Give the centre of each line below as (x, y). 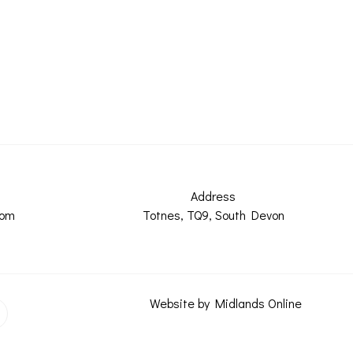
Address (214, 196)
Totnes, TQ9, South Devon (213, 215)
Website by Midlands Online (226, 303)
